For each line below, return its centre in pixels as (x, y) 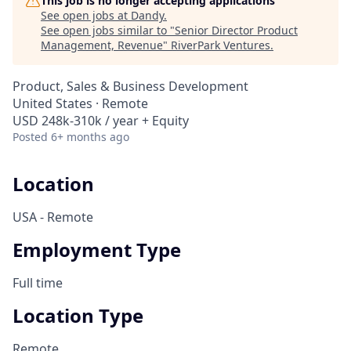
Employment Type (97, 249)
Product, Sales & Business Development (130, 86)
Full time (38, 282)
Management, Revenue (102, 45)
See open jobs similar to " (108, 30)
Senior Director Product (236, 30)
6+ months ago (90, 137)
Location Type (78, 315)
